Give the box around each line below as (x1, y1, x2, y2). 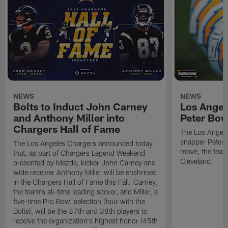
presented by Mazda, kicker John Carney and (13, 158, 156, 167)
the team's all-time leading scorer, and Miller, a (13, 187, 158, 196)
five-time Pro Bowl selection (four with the (13, 196, 146, 206)
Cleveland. (180, 156, 213, 165)
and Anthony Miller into (13, 111, 125, 124)
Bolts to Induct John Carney (13, 100, 148, 112)
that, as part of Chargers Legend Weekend (13, 148, 146, 157)
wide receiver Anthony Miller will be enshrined (13, 167, 157, 177)
